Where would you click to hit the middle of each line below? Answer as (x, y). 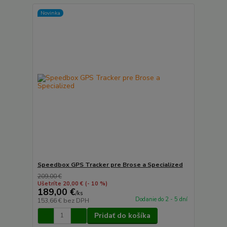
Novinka (50, 13)
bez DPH (76, 200)
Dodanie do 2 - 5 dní (161, 199)
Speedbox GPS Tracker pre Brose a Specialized (110, 164)
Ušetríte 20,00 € (60, 183)
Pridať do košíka (122, 215)
